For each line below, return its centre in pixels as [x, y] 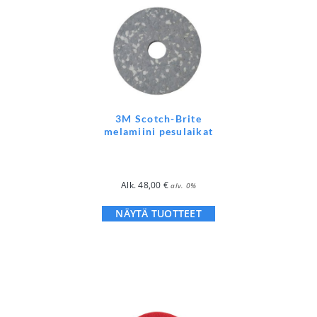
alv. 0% [183, 185]
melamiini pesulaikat [158, 131]
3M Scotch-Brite [158, 118]
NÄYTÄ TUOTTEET [158, 213]
